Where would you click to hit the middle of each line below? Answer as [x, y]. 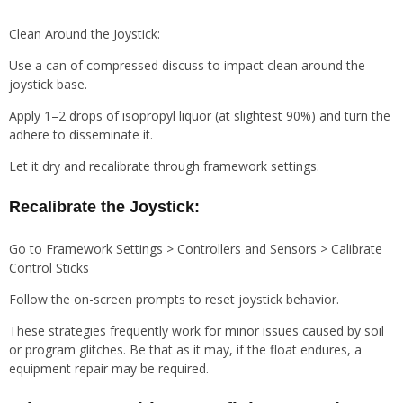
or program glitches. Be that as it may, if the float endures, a [185, 350]
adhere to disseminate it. [81, 134]
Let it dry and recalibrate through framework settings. [164, 166]
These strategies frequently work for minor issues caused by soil [197, 331]
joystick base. [48, 84]
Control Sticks [49, 268]
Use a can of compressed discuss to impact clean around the [187, 65]
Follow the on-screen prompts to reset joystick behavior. [174, 300]
